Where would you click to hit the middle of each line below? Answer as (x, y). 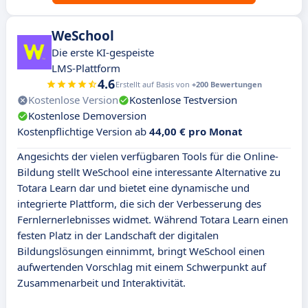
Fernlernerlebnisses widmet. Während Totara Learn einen (153, 220)
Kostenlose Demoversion (87, 116)
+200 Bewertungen (227, 85)
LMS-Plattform (86, 68)
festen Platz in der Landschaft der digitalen (118, 235)
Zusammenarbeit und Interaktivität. (101, 283)
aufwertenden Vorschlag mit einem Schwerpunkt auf (142, 267)
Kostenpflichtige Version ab (83, 132)
